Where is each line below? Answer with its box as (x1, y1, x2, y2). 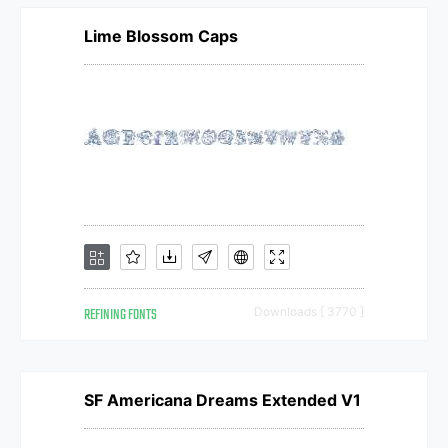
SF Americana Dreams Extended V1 (84, 390, 361, 410)
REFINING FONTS (84, 304, 157, 327)
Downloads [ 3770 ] (254, 304, 364, 319)
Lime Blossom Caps (84, 26, 238, 46)
